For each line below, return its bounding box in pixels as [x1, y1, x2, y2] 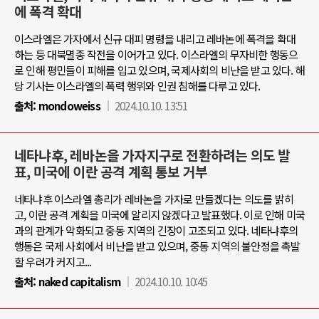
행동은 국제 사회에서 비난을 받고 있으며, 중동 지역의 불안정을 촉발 [14, 238, 300, 253]
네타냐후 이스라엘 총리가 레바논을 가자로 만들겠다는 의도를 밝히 [14, 191, 294, 206]
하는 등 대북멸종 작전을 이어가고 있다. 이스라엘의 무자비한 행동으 [14, 46, 298, 62]
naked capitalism [36, 273, 121, 289]
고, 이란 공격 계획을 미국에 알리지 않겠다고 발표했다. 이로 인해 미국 [14, 206, 305, 222]
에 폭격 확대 [14, 1, 82, 21]
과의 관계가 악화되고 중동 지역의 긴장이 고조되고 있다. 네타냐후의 [14, 222, 298, 238]
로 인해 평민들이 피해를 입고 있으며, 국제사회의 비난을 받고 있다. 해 [14, 62, 305, 78]
